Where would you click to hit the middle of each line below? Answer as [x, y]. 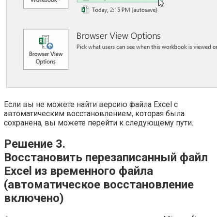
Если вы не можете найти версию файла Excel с [91, 105]
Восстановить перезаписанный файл [106, 158]
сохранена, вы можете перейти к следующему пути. [99, 123]
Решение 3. [35, 144]
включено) [34, 198]
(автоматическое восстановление [99, 185]
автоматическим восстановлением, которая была [94, 114]
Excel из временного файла [78, 171]
